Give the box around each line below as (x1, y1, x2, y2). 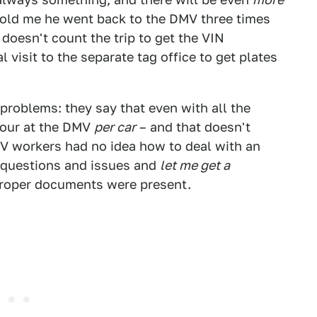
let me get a (160, 158, 230, 173)
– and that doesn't (136, 120, 250, 134)
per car (94, 120, 136, 134)
